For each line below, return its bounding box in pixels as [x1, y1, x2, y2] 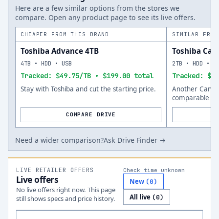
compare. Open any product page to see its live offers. [15, 13, 196, 22]
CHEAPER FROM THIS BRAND [21, 31, 109, 38]
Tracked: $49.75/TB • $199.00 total [21, 71, 153, 80]
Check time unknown [123, 167, 185, 174]
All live [129, 193, 152, 201]
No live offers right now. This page [16, 185, 115, 194]
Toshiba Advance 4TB [21, 46, 99, 56]
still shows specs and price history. [16, 194, 115, 203]
